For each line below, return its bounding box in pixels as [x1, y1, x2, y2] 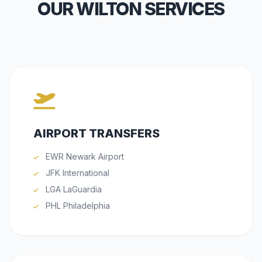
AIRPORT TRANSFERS [33, 126, 160, 140]
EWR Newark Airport [43, 151, 124, 161]
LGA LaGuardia [43, 184, 102, 194]
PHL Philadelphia [43, 200, 110, 211]
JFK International [43, 167, 109, 178]
